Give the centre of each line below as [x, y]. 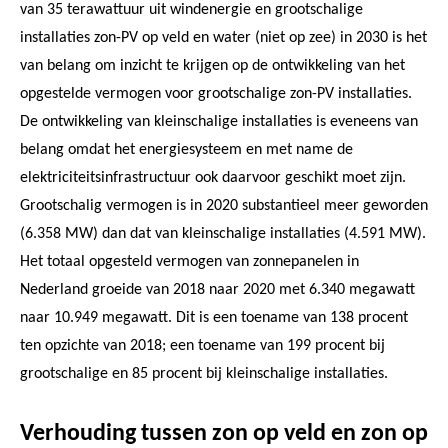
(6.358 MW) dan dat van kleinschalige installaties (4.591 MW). [223, 233]
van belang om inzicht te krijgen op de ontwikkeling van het [212, 65]
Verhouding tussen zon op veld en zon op [224, 433]
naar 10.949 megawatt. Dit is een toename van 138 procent [214, 317]
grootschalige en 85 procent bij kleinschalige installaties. [204, 373]
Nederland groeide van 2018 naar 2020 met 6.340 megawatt [217, 289]
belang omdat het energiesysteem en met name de [186, 149]
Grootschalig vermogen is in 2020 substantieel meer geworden [224, 205]
